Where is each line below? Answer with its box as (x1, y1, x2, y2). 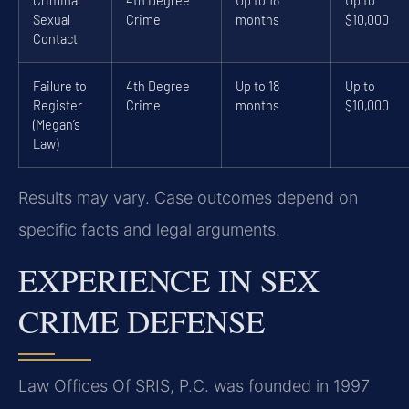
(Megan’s (33, 117, 80, 133)
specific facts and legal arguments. (18, 220, 280, 240)
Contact (33, 31, 78, 47)
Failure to (33, 79, 87, 95)
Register (33, 98, 82, 114)
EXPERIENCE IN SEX (18, 257, 320, 301)
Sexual (33, 12, 70, 28)
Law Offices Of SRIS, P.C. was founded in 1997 (18, 375, 370, 395)
